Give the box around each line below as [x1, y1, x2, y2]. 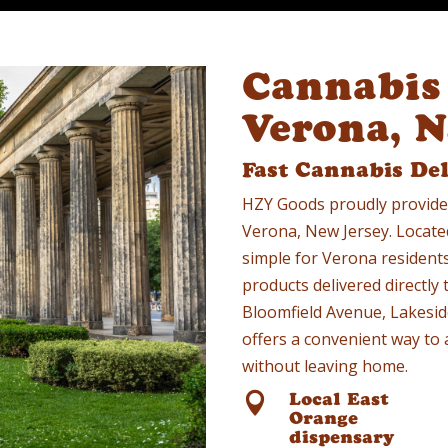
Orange [289, 407, 359, 430]
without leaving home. [242, 355, 409, 378]
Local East [289, 388, 390, 411]
